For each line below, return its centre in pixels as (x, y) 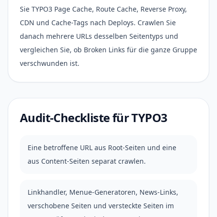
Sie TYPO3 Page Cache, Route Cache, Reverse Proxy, (103, 9)
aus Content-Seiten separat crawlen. (87, 161)
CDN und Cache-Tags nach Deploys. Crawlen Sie (98, 23)
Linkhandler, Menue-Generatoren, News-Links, (103, 192)
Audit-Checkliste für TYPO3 (94, 117)
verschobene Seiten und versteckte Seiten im (101, 206)
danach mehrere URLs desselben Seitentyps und (99, 36)
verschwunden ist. (50, 63)
